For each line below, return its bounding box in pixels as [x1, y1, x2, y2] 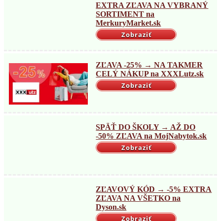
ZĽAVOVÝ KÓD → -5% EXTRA [96, 184, 212, 193]
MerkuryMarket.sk [96, 19, 161, 28]
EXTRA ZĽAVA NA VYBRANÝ [96, 1, 209, 10]
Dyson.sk [96, 202, 127, 211]
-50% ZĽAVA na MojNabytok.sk [96, 131, 207, 140]
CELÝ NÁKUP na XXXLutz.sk [96, 70, 204, 78]
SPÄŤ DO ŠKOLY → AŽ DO [96, 122, 196, 131]
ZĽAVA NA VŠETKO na [96, 193, 181, 202]
